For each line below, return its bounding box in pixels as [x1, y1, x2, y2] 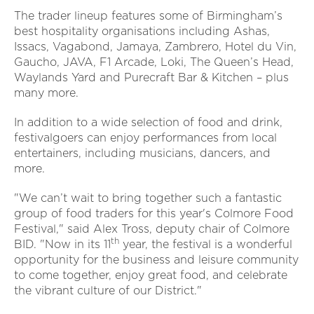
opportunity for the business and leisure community [14, 253, 299, 267]
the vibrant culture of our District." [14, 284, 205, 298]
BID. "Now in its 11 [14, 238, 111, 252]
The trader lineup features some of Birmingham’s [14, 9, 282, 23]
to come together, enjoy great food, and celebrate [14, 268, 287, 282]
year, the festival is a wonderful [119, 238, 292, 252]
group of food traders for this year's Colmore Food [14, 207, 294, 221]
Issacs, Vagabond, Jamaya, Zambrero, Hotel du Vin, [14, 40, 296, 54]
